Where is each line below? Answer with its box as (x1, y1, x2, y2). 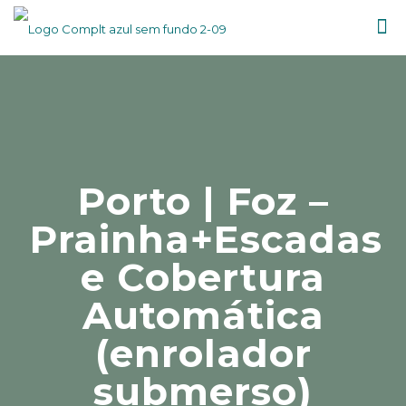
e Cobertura (81, 254, 325, 301)
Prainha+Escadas (30, 216, 382, 263)
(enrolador (94, 330, 312, 377)
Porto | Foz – (77, 178, 329, 225)
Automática (82, 292, 324, 339)
